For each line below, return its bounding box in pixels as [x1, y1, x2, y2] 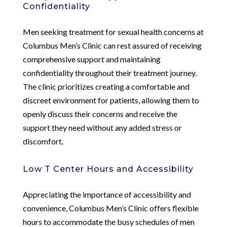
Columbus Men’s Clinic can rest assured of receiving [22, 40, 202, 50]
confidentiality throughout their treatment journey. [22, 67, 197, 78]
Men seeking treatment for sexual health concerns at [22, 26, 204, 36]
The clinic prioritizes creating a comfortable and [22, 81, 190, 91]
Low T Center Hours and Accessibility [22, 164, 194, 174]
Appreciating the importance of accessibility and [22, 189, 191, 199]
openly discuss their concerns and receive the [22, 108, 177, 119]
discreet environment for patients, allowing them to [22, 95, 199, 105]
